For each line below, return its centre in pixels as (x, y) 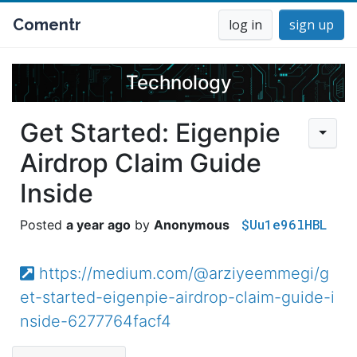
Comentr (47, 25)
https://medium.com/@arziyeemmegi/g (184, 273)
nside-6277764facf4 (96, 321)
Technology (178, 82)
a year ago (98, 225)
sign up (312, 25)
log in (245, 25)
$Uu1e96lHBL (284, 224)
